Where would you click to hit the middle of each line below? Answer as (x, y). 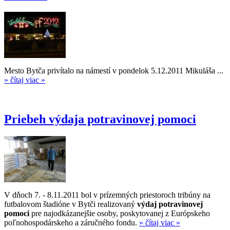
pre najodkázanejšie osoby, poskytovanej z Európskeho (120, 214)
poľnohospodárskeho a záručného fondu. (72, 223)
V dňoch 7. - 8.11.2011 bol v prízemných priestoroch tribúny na (107, 195)
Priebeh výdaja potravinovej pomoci (100, 119)
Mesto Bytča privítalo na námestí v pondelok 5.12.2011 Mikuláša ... (114, 70)
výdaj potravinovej (170, 204)
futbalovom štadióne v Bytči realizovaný (71, 204)
